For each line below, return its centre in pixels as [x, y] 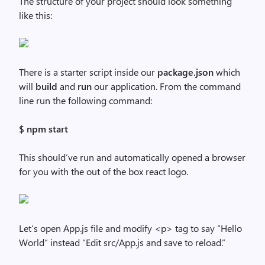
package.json [185, 72]
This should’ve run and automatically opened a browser [132, 157]
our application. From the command [166, 86]
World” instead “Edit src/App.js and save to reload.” [122, 242]
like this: [35, 15]
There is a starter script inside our [88, 72]
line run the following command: [85, 100]
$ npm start [43, 129]
